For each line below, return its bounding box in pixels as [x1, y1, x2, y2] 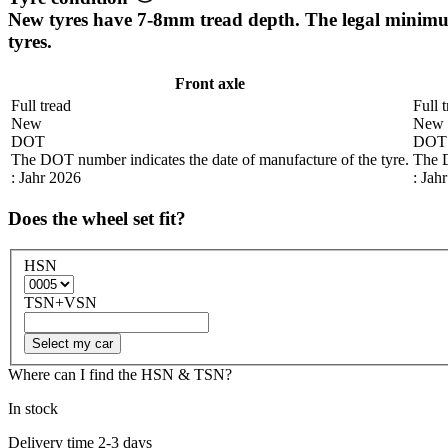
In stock [8, 399, 58, 417]
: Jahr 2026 [11, 168, 81, 186]
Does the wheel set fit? [8, 208, 186, 230]
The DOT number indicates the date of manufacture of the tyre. [11, 150, 409, 168]
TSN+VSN [24, 293, 97, 311]
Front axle [175, 74, 245, 92]
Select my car [32, 335, 113, 351]
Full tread [11, 96, 71, 114]
